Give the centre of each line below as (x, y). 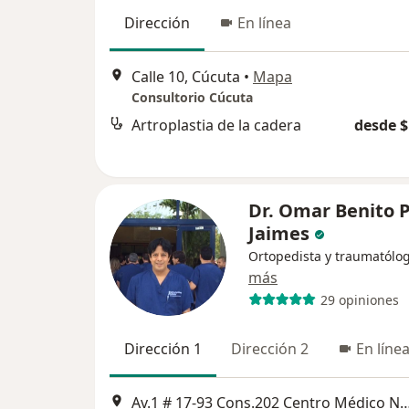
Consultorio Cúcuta (192, 98)
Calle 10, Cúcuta (186, 77)
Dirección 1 (163, 349)
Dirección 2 (270, 349)
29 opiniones (359, 299)
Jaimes (279, 233)
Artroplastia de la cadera (216, 126)
